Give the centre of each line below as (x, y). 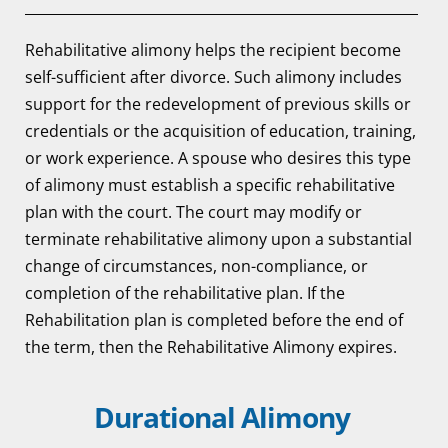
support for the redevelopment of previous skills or (218, 104)
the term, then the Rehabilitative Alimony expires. (211, 347)
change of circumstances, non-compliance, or (196, 266)
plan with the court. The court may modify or (193, 212)
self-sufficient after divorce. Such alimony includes (213, 77)
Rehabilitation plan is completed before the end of (214, 320)
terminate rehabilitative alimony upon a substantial (218, 239)
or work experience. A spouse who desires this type (218, 158)
